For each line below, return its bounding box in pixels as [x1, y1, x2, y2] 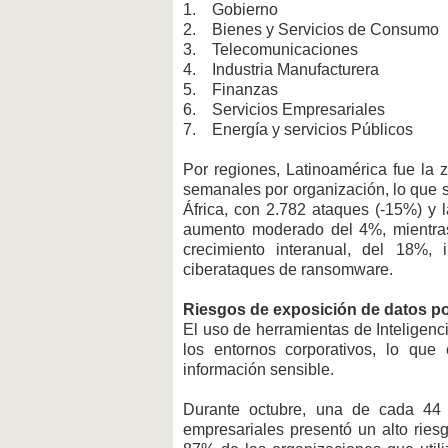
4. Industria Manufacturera [183, 61, 383, 79]
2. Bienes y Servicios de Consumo [183, 21, 439, 39]
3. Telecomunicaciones [183, 41, 362, 59]
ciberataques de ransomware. [183, 261, 393, 279]
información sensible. [183, 361, 334, 379]
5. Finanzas [183, 81, 282, 99]
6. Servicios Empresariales [183, 101, 385, 119]
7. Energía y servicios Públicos [183, 121, 417, 139]
